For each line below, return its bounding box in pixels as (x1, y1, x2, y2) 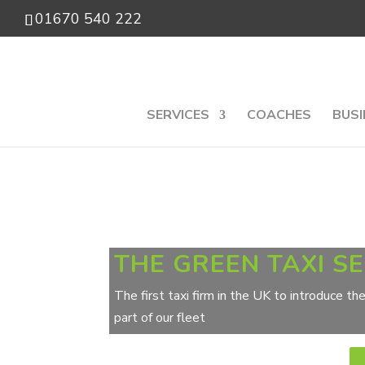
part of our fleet (114, 308, 206, 327)
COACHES (247, 106, 311, 124)
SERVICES (147, 106, 209, 124)
